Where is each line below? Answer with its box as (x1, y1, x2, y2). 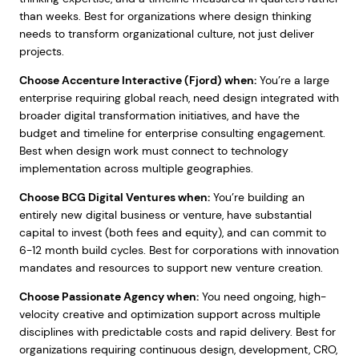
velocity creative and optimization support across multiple (18, 307, 321, 321)
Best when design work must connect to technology (18, 143, 288, 158)
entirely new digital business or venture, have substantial (18, 208, 312, 222)
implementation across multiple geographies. (18, 161, 253, 175)
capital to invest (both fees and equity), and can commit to (18, 225, 326, 240)
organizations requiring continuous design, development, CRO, (18, 342, 337, 357)
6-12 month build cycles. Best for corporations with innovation (18, 243, 339, 257)
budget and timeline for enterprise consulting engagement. (18, 126, 325, 140)
